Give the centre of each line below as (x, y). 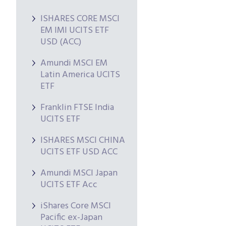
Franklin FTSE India (77, 108)
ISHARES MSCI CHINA (83, 140)
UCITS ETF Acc (69, 185)
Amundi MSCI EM (74, 63)
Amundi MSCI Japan (79, 173)
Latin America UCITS (80, 75)
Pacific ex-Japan (71, 218)
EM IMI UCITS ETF (75, 31)
